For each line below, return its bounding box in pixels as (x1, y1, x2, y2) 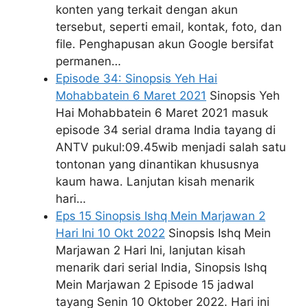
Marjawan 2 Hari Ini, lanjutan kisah (56, 243, 245, 258)
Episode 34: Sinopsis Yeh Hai (56, 71, 217, 86)
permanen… (56, 54, 121, 69)
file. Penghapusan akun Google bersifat (56, 37, 274, 52)
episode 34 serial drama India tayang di (56, 123, 276, 137)
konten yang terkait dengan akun (56, 3, 238, 17)
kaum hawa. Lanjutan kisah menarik (56, 175, 254, 189)
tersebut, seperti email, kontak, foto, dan (56, 20, 282, 34)
